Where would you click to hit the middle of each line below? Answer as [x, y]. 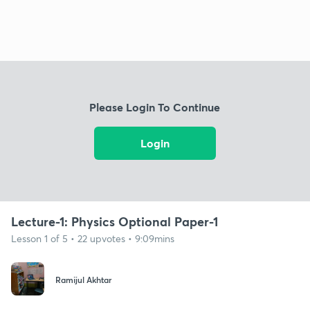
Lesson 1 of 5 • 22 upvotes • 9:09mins [93, 238]
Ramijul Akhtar [83, 280]
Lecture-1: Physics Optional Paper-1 [115, 221]
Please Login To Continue [155, 107]
